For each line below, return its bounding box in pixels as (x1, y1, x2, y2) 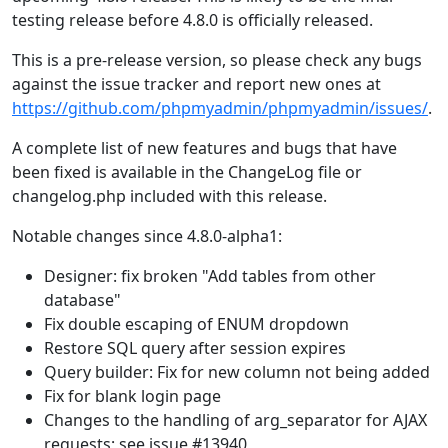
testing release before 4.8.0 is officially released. (12, 9, 373, 31)
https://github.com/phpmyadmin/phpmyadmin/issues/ (12, 97, 428, 119)
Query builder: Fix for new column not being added (44, 361, 430, 383)
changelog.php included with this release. (12, 185, 327, 207)
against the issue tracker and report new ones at (12, 73, 381, 95)
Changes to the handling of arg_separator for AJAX (44, 409, 427, 431)
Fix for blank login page (44, 385, 221, 407)
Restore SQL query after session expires (44, 337, 346, 359)
